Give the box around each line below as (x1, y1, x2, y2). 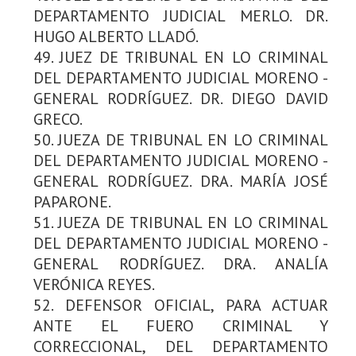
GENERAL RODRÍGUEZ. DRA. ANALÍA (33, 253, 328, 274)
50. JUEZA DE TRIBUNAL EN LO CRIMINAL (33, 129, 328, 150)
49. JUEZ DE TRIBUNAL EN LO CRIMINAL (33, 46, 328, 68)
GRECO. (33, 108, 83, 130)
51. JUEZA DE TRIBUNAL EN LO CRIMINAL (33, 211, 328, 233)
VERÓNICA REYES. (33, 273, 155, 295)
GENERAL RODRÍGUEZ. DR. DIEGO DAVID (33, 87, 328, 109)
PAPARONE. (33, 191, 111, 212)
